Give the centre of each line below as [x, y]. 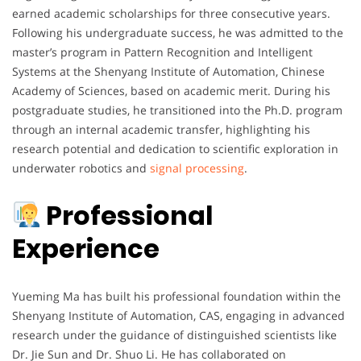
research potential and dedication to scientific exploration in [175, 148]
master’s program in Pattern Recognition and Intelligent [162, 52]
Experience [86, 249]
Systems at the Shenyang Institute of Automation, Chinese [168, 71]
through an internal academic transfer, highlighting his [161, 129]
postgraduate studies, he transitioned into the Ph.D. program [177, 110]
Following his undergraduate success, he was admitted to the [178, 32]
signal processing [197, 168]
